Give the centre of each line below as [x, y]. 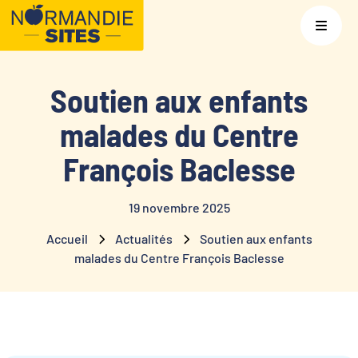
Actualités [143, 239]
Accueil [67, 239]
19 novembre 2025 [179, 208]
